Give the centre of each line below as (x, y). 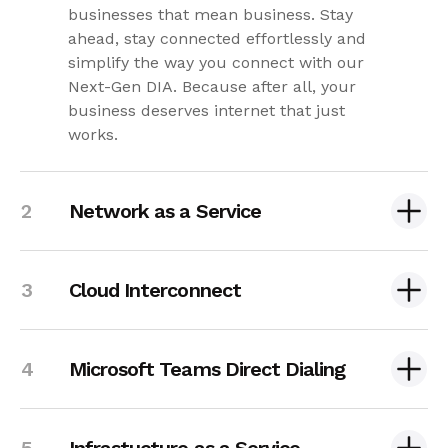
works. (95, 134)
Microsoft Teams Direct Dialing (207, 368)
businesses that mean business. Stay (210, 14)
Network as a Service (165, 210)
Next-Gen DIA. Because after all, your (212, 86)
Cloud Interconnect (155, 289)
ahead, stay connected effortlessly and (217, 38)
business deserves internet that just (206, 110)
